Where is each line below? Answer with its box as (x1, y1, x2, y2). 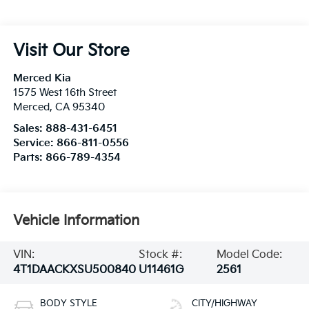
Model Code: (217, 248, 283, 261)
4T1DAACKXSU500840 (12, 263, 136, 277)
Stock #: (138, 248, 182, 261)
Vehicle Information (12, 212, 139, 230)
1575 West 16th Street (12, 87, 117, 99)
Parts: (12, 152, 46, 164)
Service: (12, 137, 57, 150)
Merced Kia (12, 72, 71, 85)
